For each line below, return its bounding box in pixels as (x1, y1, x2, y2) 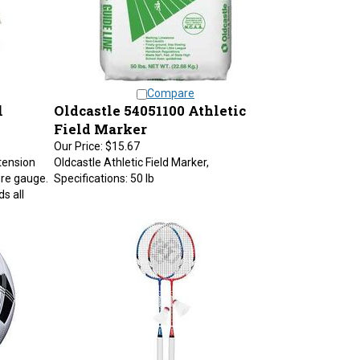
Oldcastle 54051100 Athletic (53, 93, 246, 112)
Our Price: (53, 132, 103, 145)
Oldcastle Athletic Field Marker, (53, 148, 209, 161)
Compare (147, 79, 194, 92)
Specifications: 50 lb (53, 164, 154, 177)
